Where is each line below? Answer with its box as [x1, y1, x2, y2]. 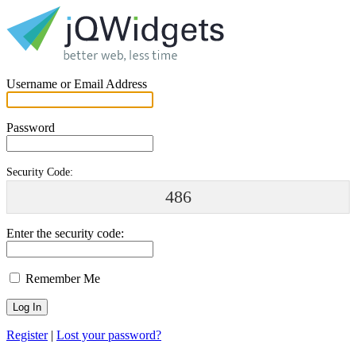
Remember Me [22, 272, 100, 286]
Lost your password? [56, 328, 161, 342]
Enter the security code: [6, 226, 124, 241]
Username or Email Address [6, 77, 147, 91]
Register [6, 328, 48, 342]
